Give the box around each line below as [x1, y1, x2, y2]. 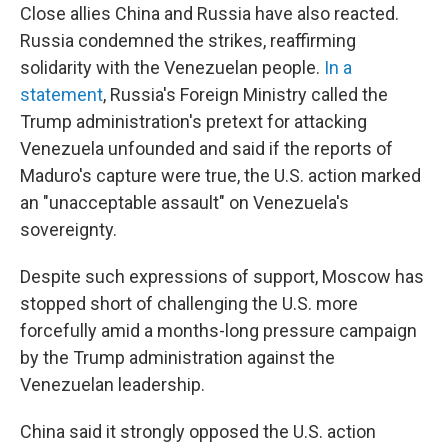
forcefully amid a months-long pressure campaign [20, 320, 417, 341]
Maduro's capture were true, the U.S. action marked [20, 165, 421, 186]
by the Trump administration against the [20, 347, 335, 368]
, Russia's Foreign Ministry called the [103, 84, 388, 105]
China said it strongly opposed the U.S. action [20, 421, 376, 442]
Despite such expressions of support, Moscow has [20, 266, 424, 287]
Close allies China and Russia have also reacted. [20, 3, 399, 24]
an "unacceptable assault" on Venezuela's [20, 192, 349, 213]
